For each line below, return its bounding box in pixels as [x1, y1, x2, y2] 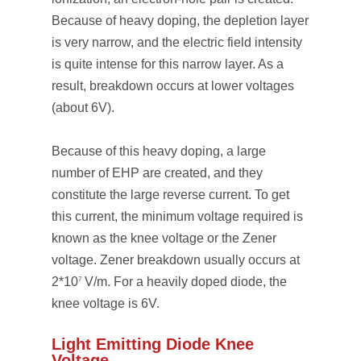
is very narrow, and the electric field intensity [52, 35, 302, 49]
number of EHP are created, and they [52, 166, 263, 180]
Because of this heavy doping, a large [52, 144, 266, 158]
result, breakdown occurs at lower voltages [52, 79, 294, 93]
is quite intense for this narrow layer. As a [52, 57, 284, 71]
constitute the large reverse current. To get [52, 188, 289, 201]
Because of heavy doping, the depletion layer [52, 14, 309, 27]
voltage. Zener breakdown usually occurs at [52, 253, 300, 267]
